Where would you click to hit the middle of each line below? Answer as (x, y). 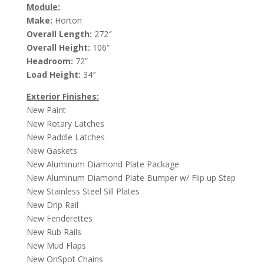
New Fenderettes (59, 218)
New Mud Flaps (56, 245)
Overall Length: (59, 34)
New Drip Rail (52, 204)
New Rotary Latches (65, 123)
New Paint (46, 110)
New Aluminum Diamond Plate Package (103, 164)
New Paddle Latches (65, 137)
